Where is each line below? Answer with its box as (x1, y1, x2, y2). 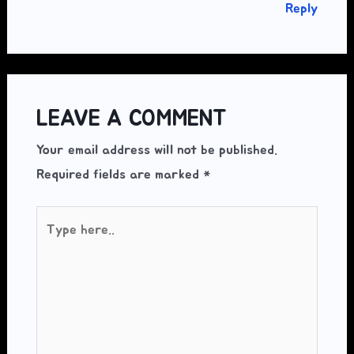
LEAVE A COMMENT (36, 107, 227, 130)
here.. (35, 235, 70, 250)
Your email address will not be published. (36, 142, 277, 156)
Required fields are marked (36, 167, 203, 181)
